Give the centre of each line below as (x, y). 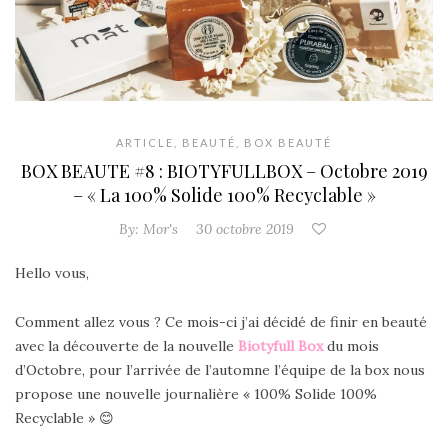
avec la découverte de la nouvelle (126, 346)
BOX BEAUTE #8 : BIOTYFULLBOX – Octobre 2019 (224, 171)
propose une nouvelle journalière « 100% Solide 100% (196, 394)
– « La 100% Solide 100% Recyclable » (224, 195)
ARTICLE (145, 143)
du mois (353, 346)
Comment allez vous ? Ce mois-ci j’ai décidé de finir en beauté (221, 322)
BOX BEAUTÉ (288, 143)
